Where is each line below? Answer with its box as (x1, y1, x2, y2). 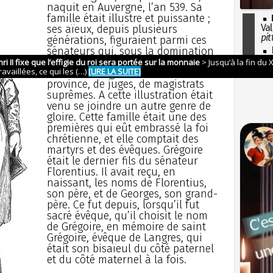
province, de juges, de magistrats (46, 77, 204, 91)
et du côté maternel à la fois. (46, 252, 186, 266)
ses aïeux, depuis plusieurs (46, 22, 177, 36)
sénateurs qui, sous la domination (46, 44, 214, 58)
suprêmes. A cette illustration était (46, 88, 213, 102)
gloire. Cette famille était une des (46, 110, 207, 124)
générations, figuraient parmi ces (46, 33, 207, 47)
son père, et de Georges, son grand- (46, 186, 218, 200)
